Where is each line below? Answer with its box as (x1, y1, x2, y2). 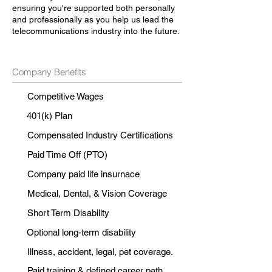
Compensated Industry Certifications (27, 130, 173, 140)
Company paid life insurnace (27, 169, 140, 179)
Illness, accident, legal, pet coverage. (27, 246, 173, 257)
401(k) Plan (27, 110, 72, 121)
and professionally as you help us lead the (12, 15, 174, 24)
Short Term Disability (27, 208, 109, 218)
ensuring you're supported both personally (12, 3, 175, 13)
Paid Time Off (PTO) (27, 149, 107, 160)
